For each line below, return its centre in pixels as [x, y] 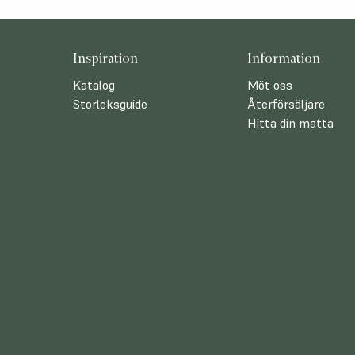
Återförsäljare [286, 104]
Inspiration [105, 58]
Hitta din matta [290, 123]
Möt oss [270, 85]
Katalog [94, 85]
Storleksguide [110, 104]
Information [284, 58]
